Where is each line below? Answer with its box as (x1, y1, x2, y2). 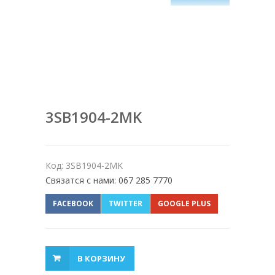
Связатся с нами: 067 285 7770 (45, 174, 172, 187)
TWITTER (109, 198, 142, 209)
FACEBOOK (53, 198, 93, 209)
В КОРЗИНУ (77, 253, 125, 265)
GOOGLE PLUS (158, 198, 211, 209)
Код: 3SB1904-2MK (45, 160, 123, 172)
